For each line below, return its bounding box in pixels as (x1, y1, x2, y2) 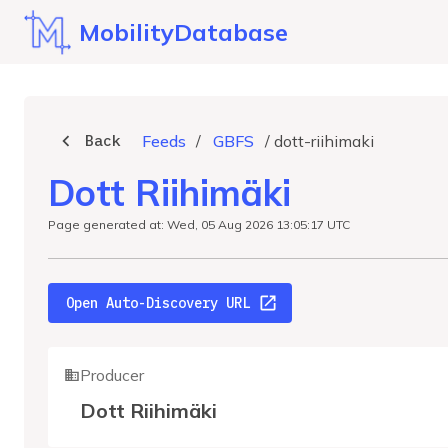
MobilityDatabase (79, 17, 289, 47)
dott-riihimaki (274, 131, 374, 151)
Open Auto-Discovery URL (66, 294, 250, 312)
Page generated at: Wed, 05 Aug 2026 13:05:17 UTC (48, 217, 350, 232)
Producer (80, 365, 144, 385)
